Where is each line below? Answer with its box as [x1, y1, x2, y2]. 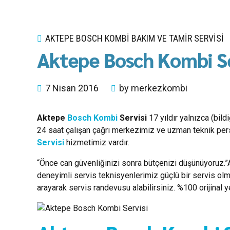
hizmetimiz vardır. [64, 138, 129, 148]
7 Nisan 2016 [45, 83, 99, 94]
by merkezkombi [119, 83, 187, 94]
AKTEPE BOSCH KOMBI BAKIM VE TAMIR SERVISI [45, 33, 224, 44]
